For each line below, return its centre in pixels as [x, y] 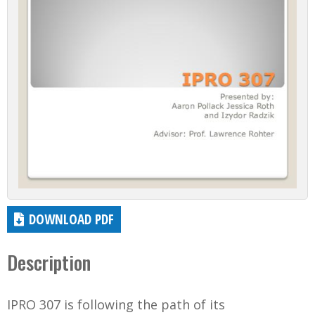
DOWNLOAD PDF [72, 219]
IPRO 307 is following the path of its [116, 305]
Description [49, 263]
